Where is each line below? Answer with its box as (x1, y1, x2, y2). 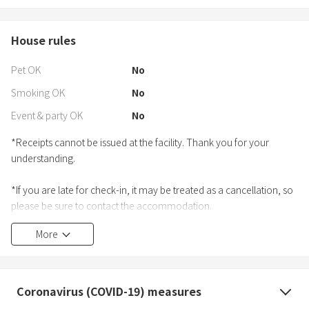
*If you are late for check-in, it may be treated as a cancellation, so (11, 183, 293, 197)
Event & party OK (11, 108, 83, 123)
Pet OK (11, 63, 41, 77)
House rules (11, 32, 76, 49)
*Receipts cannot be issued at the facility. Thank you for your (11, 135, 269, 150)
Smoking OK (11, 86, 65, 100)
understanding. (11, 151, 75, 166)
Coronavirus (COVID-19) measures (17, 282, 201, 299)
